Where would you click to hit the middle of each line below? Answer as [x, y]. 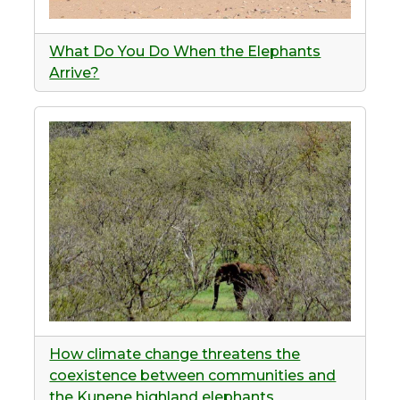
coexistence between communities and [193, 376]
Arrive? [75, 72]
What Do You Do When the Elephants [185, 51]
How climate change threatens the [175, 354]
